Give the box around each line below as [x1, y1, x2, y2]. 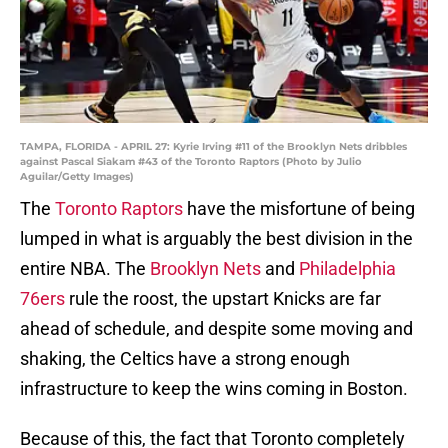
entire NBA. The [20, 258, 150, 280]
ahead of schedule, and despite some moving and [20, 318, 413, 340]
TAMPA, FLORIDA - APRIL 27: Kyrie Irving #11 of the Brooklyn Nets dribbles [20, 140, 407, 154]
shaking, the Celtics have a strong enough [20, 348, 350, 370]
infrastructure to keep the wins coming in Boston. [20, 378, 408, 400]
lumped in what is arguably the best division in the [20, 228, 413, 250]
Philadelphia [299, 258, 396, 280]
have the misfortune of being [187, 198, 415, 220]
